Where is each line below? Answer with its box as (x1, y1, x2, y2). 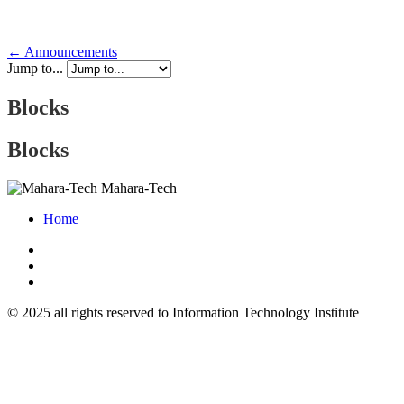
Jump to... (7, 60, 67, 77)
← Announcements (7, 44, 117, 60)
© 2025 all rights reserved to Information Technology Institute (7, 304, 359, 320)
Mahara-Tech (101, 179, 177, 196)
